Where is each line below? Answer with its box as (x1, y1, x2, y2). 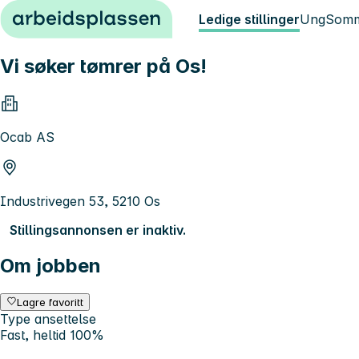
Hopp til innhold (6, 6, 105, 22)
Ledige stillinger (199, 11, 300, 27)
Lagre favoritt (17, 295, 84, 309)
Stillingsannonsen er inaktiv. (10, 221, 186, 238)
